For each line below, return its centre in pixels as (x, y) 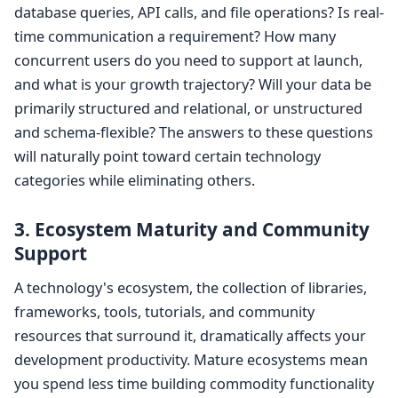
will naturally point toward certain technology (167, 157)
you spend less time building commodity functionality (194, 384)
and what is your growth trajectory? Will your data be (193, 85)
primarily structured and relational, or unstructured (188, 109)
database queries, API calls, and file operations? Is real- (199, 13)
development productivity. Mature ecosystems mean (191, 360)
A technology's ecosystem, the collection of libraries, (191, 288)
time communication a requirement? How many (175, 37)
